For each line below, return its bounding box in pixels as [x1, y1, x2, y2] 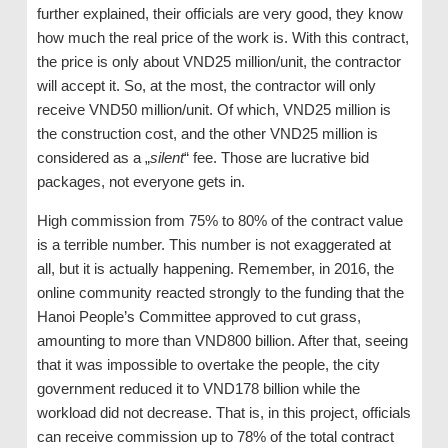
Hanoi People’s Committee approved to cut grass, [36, 308, 361, 326]
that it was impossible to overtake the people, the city [36, 356, 380, 374]
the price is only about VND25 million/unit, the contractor [36, 53, 401, 71]
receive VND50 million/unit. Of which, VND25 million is [36, 101, 391, 119]
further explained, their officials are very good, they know [36, 5, 403, 23]
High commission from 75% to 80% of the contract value [36, 212, 403, 230]
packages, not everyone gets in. [36, 173, 245, 191]
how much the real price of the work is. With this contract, [36, 29, 409, 47]
